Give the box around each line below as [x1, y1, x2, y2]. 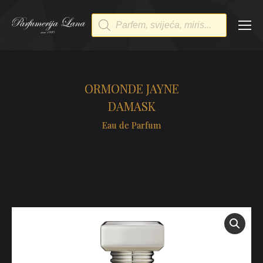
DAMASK [107, 98, 156, 114]
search [92, 22, 124, 36]
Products [92, 12, 136, 26]
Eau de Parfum [102, 119, 161, 131]
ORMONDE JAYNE [84, 80, 179, 96]
